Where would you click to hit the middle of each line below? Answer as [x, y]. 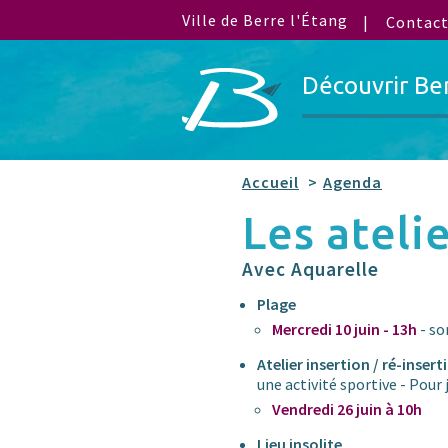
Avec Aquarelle [310, 269]
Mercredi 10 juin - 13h [346, 329]
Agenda [352, 182]
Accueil [270, 182]
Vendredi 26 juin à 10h [347, 409]
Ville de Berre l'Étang [265, 20]
